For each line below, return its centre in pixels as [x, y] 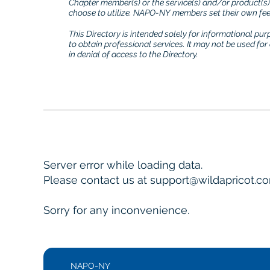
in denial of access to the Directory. [133, 54]
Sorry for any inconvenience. [116, 210]
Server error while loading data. [123, 165]
